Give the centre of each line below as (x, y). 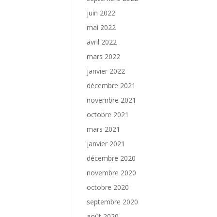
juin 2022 (101, 13)
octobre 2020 (108, 187)
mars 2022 (104, 56)
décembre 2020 (111, 158)
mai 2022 (101, 27)
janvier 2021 (106, 144)
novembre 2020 (112, 173)
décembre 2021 (111, 85)
